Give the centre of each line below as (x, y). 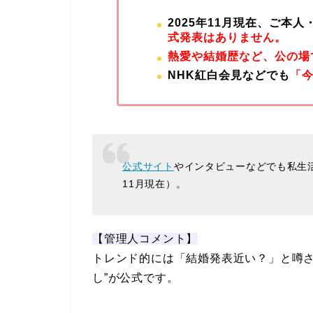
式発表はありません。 (227, 38)
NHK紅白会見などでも (228, 75)
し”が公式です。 (136, 278)
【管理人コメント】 (145, 239)
